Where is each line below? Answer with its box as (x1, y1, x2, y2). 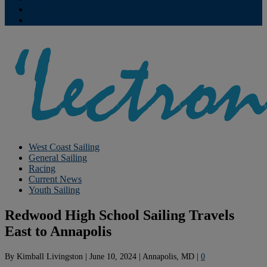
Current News (29, 174, 82, 184)
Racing (29, 163, 55, 173)
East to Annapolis (5, 223, 111, 239)
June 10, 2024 (89, 251, 136, 261)
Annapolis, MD (142, 251, 194, 261)
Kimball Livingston (17, 251, 83, 261)
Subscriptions (29, 15, 79, 25)
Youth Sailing (29, 185, 80, 195)
